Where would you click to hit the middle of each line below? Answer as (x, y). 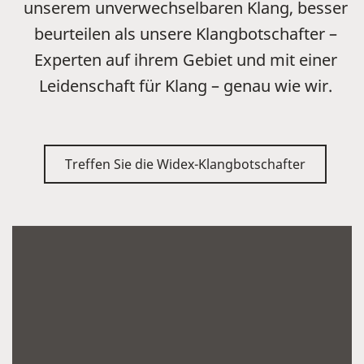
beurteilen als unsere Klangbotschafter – (185, 33)
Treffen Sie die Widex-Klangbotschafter (185, 164)
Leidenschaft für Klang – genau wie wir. (185, 85)
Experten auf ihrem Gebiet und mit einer (185, 59)
